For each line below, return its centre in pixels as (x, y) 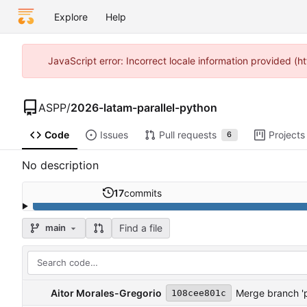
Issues (114, 135)
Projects (286, 135)
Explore (71, 16)
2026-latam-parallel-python (144, 107)
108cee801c (199, 293)
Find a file (140, 228)
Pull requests (187, 135)
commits (143, 193)
